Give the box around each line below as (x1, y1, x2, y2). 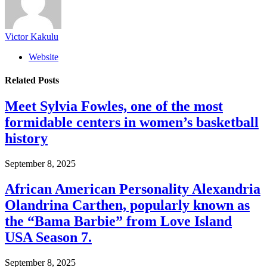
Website (29, 51, 58, 62)
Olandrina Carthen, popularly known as (5, 197, 250, 213)
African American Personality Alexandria (5, 181, 260, 197)
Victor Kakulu (5, 31, 58, 42)
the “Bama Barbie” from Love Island (5, 213, 232, 229)
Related (5, 74, 38, 85)
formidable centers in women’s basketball (5, 114, 259, 131)
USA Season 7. (5, 229, 92, 245)
